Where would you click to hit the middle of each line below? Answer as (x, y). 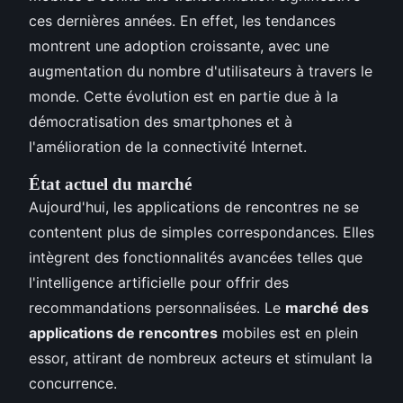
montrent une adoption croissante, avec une (179, 45)
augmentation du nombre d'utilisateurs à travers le (201, 71)
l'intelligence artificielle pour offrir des (159, 282)
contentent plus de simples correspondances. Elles (201, 232)
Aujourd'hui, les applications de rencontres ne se (194, 206)
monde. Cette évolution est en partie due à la (184, 96)
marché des (327, 307)
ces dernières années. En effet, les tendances (182, 20)
